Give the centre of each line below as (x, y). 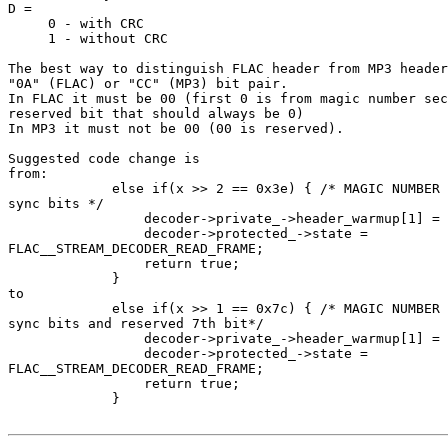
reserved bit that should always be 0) (156, 114)
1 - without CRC (88, 39)
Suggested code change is (104, 159)
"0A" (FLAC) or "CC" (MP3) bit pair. (148, 84)
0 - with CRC (76, 24)
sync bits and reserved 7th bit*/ (136, 324)
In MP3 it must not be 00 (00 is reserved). (176, 129)
